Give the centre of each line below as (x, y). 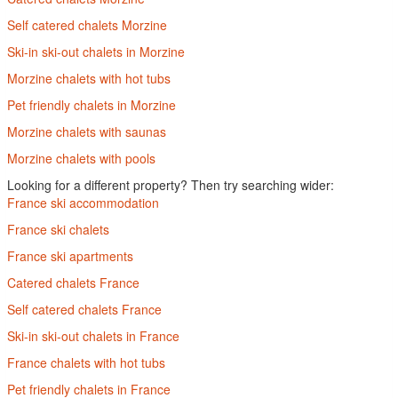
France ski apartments (70, 256)
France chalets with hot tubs (86, 362)
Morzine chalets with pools (81, 158)
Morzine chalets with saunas (87, 131)
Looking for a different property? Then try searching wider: (171, 185)
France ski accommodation (83, 203)
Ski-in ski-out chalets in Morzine (96, 52)
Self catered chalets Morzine (87, 25)
